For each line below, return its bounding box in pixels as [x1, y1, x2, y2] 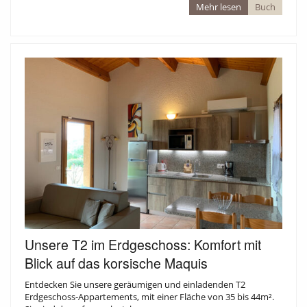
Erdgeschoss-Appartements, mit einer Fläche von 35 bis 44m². [25, 291, 274, 304]
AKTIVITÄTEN [10, 146, 64, 159]
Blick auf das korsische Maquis [25, 254, 208, 273]
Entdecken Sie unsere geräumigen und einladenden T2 [25, 278, 245, 291]
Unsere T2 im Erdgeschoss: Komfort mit [25, 235, 261, 255]
